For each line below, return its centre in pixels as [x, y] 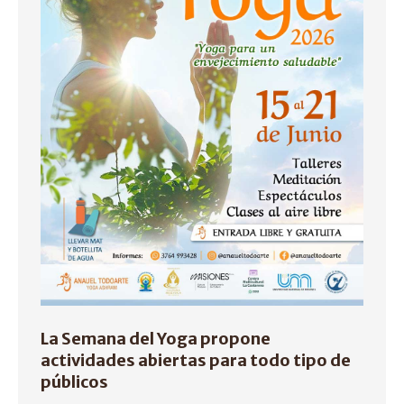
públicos [74, 382]
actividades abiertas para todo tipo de [196, 361]
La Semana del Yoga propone [156, 339]
